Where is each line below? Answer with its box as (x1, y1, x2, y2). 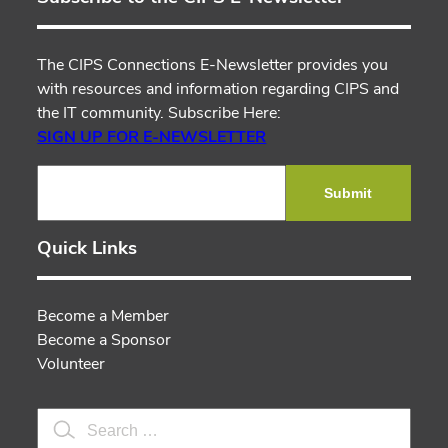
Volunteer (37, 352, 106, 375)
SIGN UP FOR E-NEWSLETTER (37, 125, 267, 148)
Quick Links (37, 234, 138, 261)
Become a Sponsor (37, 328, 172, 351)
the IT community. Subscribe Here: (37, 101, 282, 124)
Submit (324, 184, 373, 201)
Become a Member (37, 304, 170, 327)
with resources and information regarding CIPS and (37, 77, 400, 100)
